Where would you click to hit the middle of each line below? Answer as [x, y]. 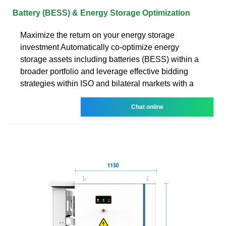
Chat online [147, 107]
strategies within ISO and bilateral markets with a [107, 83]
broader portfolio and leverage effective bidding [104, 71]
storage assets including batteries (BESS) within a [109, 59]
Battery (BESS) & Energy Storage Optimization [101, 13]
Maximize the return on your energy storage [97, 35]
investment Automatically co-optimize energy [100, 47]
